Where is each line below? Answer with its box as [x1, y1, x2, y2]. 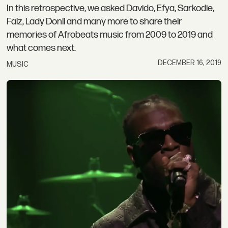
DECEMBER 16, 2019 [157, 59, 221, 67]
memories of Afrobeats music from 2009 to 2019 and [7, 29, 213, 41]
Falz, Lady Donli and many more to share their [7, 16, 183, 28]
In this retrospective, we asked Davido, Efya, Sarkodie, [7, 3, 215, 15]
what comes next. [7, 42, 76, 54]
